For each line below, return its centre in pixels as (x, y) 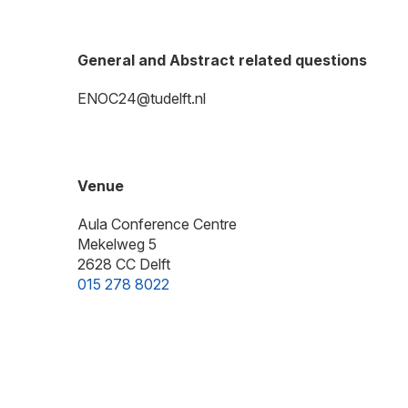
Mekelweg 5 (117, 245)
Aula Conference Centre (158, 224)
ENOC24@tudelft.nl (142, 99)
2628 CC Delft (124, 265)
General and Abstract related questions (223, 61)
